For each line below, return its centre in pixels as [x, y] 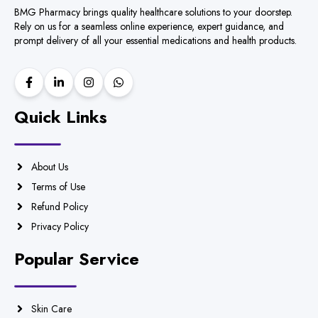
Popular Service [77, 259]
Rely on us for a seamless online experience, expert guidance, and [149, 27]
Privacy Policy [60, 227]
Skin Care [51, 309]
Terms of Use [58, 187]
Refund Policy [60, 207]
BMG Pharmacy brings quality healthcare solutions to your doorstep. [153, 12]
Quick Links [61, 117]
